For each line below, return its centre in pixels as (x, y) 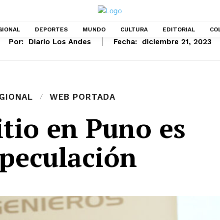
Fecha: (125, 41)
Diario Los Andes (59, 41)
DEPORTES (51, 29)
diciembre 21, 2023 (177, 41)
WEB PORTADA (82, 96)
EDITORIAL (179, 29)
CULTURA (134, 29)
